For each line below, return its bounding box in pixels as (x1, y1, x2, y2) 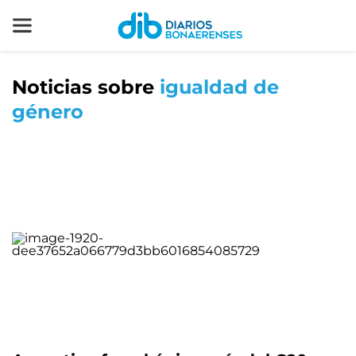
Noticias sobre (12, 75, 160, 99)
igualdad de (160, 75, 279, 99)
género (12, 100, 83, 123)
